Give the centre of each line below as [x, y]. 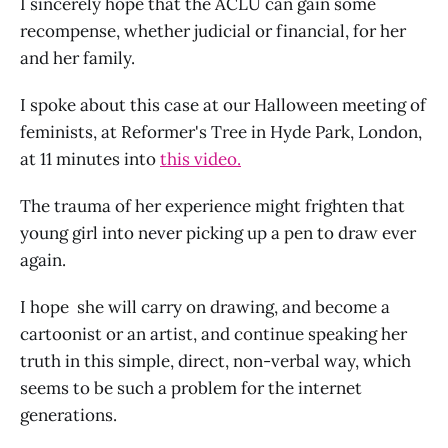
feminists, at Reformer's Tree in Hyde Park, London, [221, 131]
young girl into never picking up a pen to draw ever [218, 232]
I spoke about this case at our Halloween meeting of [223, 104]
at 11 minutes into [90, 158]
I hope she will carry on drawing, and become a [205, 306]
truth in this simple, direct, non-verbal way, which [215, 360]
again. [43, 259]
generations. [68, 414]
